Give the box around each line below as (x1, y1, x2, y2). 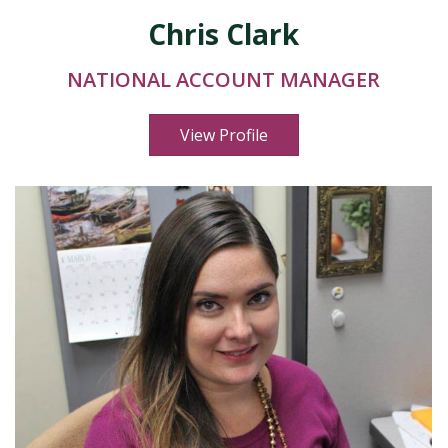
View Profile (179, 124, 268, 146)
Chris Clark (148, 15, 299, 53)
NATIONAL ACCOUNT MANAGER (67, 66, 380, 93)
